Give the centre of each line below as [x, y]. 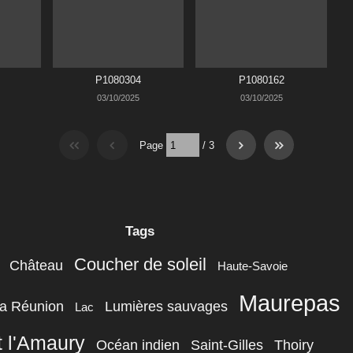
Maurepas [290, 304]
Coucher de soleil [141, 265]
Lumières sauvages [167, 307]
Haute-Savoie [253, 266]
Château [37, 266]
